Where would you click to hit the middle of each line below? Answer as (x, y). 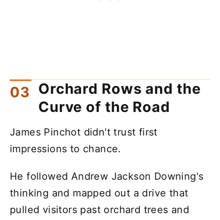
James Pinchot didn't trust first (84, 132)
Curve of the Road (104, 107)
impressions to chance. (66, 149)
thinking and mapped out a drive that (99, 193)
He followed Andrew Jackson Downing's (107, 176)
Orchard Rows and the (120, 88)
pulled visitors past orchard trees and (100, 209)
